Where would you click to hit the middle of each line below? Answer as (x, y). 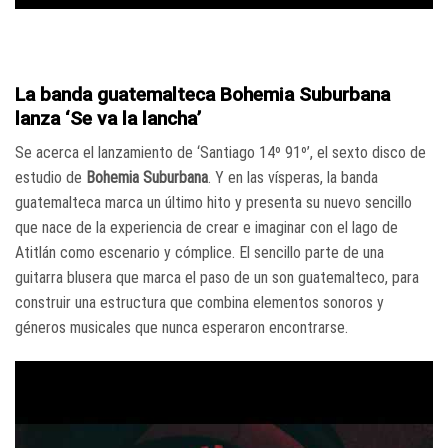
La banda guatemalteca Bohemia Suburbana (202, 94)
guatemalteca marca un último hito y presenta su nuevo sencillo (213, 203)
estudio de (50, 178)
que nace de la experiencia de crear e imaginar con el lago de (206, 228)
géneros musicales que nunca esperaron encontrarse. (181, 328)
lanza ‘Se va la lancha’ (108, 118)
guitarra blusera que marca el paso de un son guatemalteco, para (217, 278)
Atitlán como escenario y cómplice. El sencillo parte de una (199, 253)
